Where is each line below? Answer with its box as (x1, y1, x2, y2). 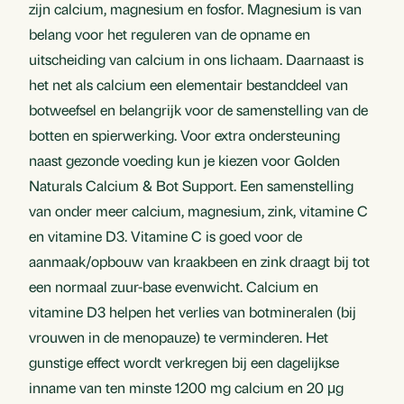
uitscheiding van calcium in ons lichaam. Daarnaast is (29, 50, 363, 69)
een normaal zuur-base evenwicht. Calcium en (29, 277, 318, 297)
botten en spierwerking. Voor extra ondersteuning (29, 125, 340, 145)
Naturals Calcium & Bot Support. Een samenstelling (29, 176, 353, 196)
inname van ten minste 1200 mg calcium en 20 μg (29, 378, 344, 398)
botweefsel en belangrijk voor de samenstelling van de (29, 100, 368, 120)
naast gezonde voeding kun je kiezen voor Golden (29, 151, 340, 170)
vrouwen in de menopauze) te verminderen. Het (29, 327, 328, 347)
